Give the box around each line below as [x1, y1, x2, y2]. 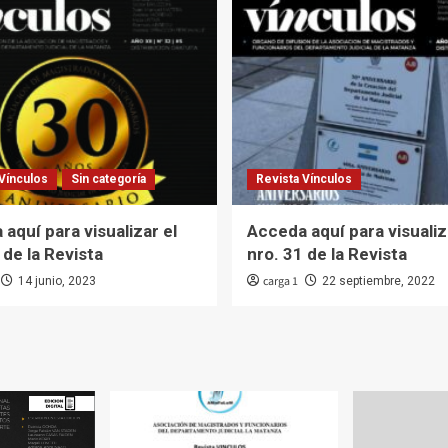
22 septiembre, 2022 [321, 273, 435, 288]
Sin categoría [70, 171, 146, 186]
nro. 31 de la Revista [246, 243, 407, 264]
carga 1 [262, 272, 298, 290]
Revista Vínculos [255, 171, 352, 186]
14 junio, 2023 [17, 273, 96, 288]
